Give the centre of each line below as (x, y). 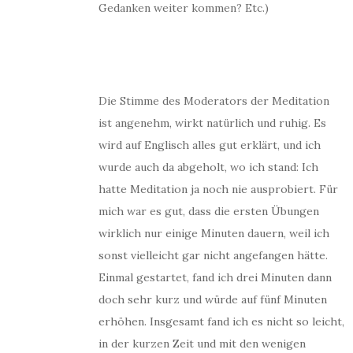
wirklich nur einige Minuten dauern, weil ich (214, 233)
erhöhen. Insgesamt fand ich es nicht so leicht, (221, 321)
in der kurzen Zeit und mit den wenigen (202, 344)
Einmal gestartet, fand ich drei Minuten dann (215, 277)
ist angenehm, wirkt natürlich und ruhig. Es (212, 123)
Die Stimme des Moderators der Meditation (214, 101)
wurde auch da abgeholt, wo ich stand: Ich (208, 167)
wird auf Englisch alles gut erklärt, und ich (210, 145)
